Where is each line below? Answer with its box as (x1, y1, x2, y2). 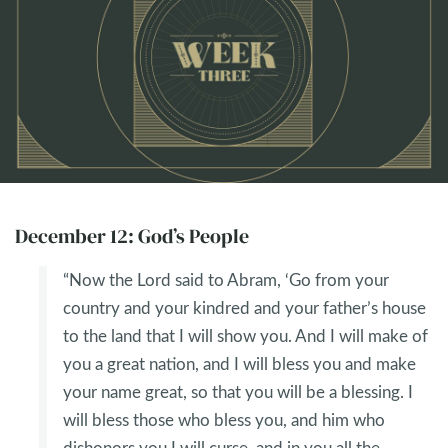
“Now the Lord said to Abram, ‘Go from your (63, 268, 389, 292)
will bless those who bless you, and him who (63, 408, 385, 432)
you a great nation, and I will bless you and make (63, 352, 416, 376)
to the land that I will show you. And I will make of (63, 324, 428, 348)
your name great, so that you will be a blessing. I (63, 380, 413, 404)
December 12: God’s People (15, 222, 249, 251)
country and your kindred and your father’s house (63, 296, 426, 320)
